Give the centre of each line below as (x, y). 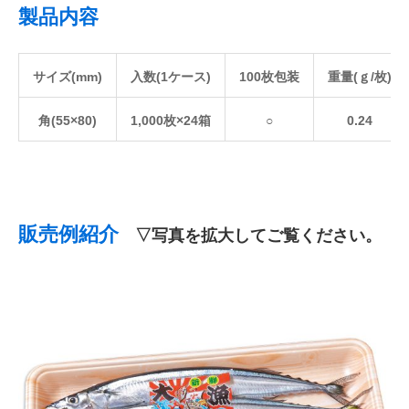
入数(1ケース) (171, 77)
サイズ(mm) (68, 77)
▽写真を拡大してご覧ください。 (250, 236)
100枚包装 (269, 77)
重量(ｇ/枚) (360, 77)
